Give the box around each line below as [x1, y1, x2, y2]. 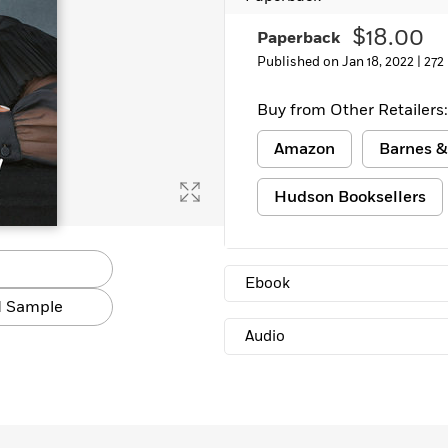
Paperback [257, 27, 340, 49]
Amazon [274, 138, 335, 160]
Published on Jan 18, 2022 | [257, 53, 424, 71]
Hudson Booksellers [274, 186, 426, 208]
